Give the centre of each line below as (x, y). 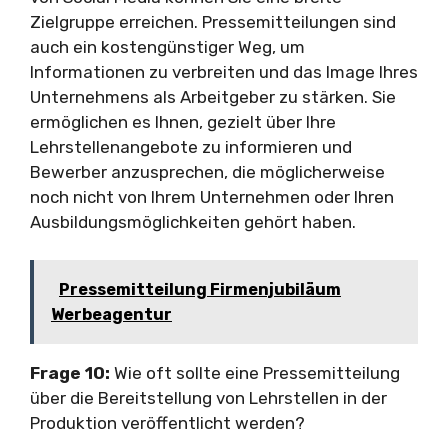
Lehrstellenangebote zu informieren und (191, 146)
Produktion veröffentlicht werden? (167, 423)
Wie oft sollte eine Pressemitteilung (255, 373)
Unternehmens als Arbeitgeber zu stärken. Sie (213, 96)
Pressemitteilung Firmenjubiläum (200, 289)
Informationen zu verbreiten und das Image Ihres (224, 71)
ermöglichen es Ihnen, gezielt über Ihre (183, 121)
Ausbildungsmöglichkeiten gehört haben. (193, 221)
